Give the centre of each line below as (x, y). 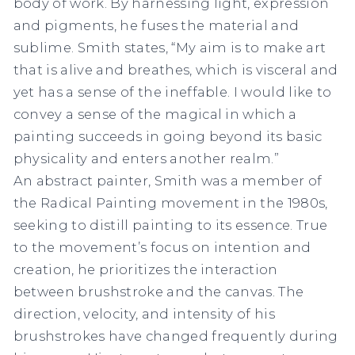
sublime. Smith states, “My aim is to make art (170, 47)
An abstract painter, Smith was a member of (168, 180)
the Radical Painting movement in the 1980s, (170, 202)
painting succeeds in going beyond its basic (168, 136)
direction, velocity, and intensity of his (144, 313)
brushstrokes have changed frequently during (176, 336)
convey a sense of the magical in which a (155, 114)
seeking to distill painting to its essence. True (170, 225)
